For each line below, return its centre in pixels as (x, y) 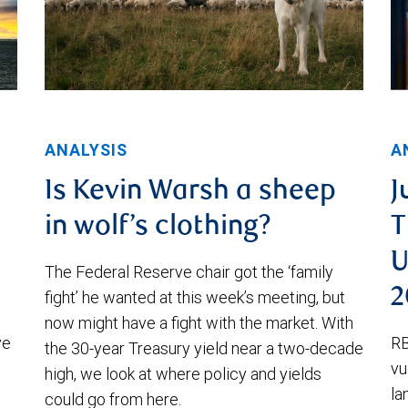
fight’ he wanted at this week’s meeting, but (195, 298)
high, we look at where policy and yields (183, 374)
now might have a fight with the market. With (199, 323)
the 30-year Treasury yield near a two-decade (204, 349)
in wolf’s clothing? (158, 228)
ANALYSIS (86, 150)
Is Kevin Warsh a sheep (190, 193)
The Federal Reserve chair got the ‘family (189, 272)
